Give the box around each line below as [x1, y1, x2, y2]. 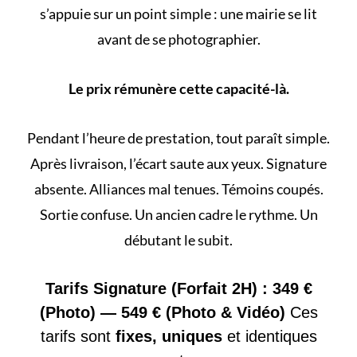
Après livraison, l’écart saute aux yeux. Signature [30, 154, 327, 172]
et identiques [222, 327, 317, 345]
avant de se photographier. [96, 29, 261, 48]
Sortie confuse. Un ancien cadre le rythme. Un [39, 205, 318, 223]
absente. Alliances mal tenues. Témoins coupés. [33, 179, 324, 198]
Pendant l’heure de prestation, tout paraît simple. [27, 128, 330, 147]
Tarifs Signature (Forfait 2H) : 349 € [45, 279, 312, 297]
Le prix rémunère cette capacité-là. [68, 79, 289, 97]
